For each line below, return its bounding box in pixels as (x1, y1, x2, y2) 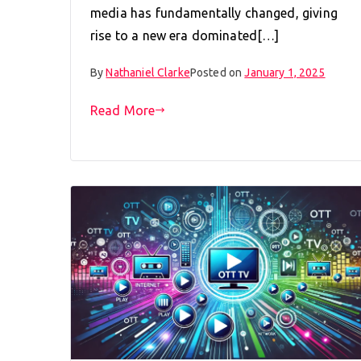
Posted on (189, 65, 245, 79)
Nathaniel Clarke (106, 65, 190, 79)
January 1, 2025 (244, 65, 326, 79)
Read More (90, 102, 156, 118)
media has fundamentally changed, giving (90, 5, 338, 20)
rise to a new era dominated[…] (90, 27, 280, 43)
